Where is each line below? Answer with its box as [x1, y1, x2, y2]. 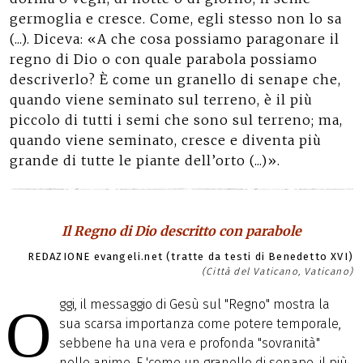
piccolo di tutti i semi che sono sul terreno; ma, [10, 112, 343, 128]
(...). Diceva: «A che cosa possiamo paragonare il [10, 31, 340, 47]
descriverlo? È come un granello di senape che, [10, 71, 341, 88]
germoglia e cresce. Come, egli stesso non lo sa [10, 11, 342, 27]
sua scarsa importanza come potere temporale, [59, 316, 341, 331]
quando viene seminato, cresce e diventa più [10, 132, 322, 148]
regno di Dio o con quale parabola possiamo [10, 51, 318, 67]
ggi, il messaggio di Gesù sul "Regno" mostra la [59, 297, 330, 312]
